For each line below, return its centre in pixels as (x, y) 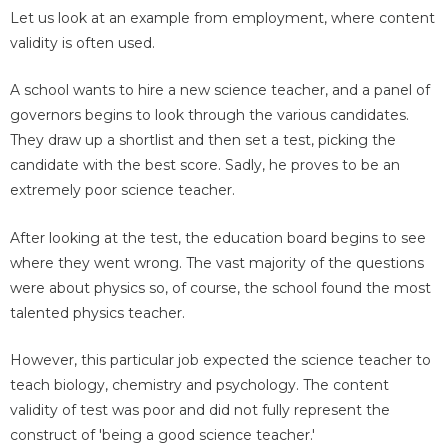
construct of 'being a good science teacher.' (162, 434)
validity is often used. (82, 42)
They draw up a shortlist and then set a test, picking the (203, 140)
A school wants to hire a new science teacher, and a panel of (220, 90)
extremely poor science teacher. (122, 190)
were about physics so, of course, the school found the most (220, 287)
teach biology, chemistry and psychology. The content (199, 384)
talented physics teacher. (97, 312)
